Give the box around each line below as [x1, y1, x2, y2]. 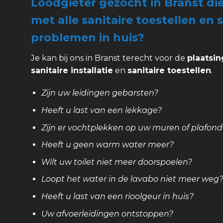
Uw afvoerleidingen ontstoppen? [41, 209, 173, 219]
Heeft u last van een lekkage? [41, 106, 162, 115]
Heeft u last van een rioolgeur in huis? [41, 191, 194, 201]
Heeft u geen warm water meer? [41, 140, 174, 150]
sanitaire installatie [31, 65, 113, 75]
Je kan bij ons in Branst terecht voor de [31, 53, 187, 63]
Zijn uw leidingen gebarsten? [41, 88, 158, 98]
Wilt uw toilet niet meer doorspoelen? [41, 157, 192, 167]
